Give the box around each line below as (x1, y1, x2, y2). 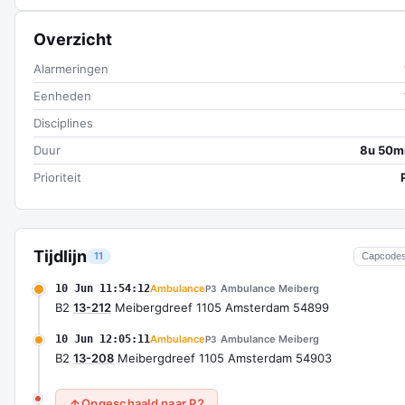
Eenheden (33, 89, 91, 103)
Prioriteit (33, 170, 81, 184)
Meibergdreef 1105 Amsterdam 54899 (111, 300, 329, 315)
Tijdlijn (33, 247, 87, 266)
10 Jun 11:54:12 (55, 282, 150, 295)
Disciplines (33, 116, 93, 130)
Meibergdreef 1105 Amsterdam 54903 (114, 351, 332, 365)
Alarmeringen (33, 61, 108, 76)
